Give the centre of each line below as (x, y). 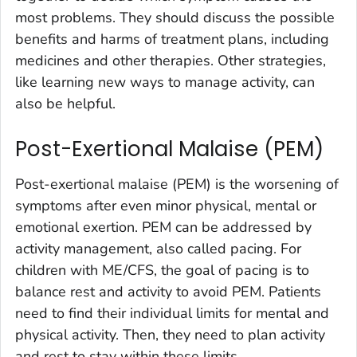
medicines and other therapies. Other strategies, (171, 61)
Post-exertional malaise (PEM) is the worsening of (177, 184)
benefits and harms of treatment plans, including (172, 39)
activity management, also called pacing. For (158, 248)
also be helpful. (65, 104)
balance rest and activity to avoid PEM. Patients (168, 291)
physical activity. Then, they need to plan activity (170, 334)
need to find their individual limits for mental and (172, 313)
